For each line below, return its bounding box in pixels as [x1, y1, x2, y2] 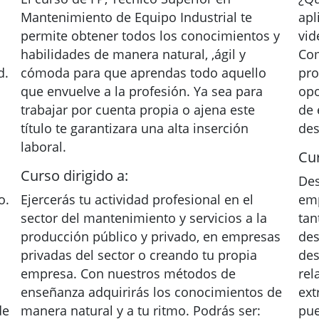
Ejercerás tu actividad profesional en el [21, 191, 253, 208]
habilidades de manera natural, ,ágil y [21, 46, 246, 63]
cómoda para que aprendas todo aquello [21, 64, 266, 81]
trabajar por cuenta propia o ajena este [21, 101, 255, 118]
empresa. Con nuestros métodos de [21, 265, 236, 282]
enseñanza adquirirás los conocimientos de [21, 283, 282, 300]
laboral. [21, 138, 66, 155]
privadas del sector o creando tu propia [21, 246, 257, 263]
